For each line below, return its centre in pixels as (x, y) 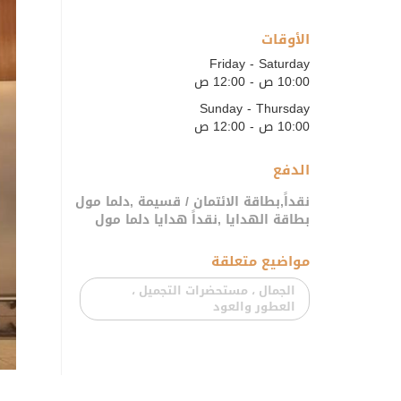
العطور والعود (254, 306)
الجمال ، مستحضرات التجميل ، (213, 290)
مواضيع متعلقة (260, 261)
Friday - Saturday (260, 64)
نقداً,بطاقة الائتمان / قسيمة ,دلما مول (192, 201)
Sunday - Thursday (255, 108)
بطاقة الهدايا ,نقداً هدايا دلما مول (202, 219)
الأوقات (286, 39)
